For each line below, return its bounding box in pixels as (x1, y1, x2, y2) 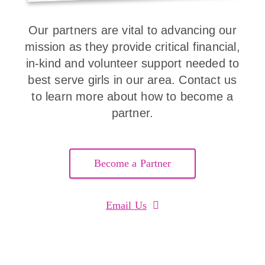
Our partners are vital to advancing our (28, 24, 237, 37)
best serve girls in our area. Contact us (28, 73, 237, 86)
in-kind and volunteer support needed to (25, 57, 240, 70)
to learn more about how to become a (31, 90, 234, 103)
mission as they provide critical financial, (25, 40, 240, 53)
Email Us (106, 199, 147, 211)
